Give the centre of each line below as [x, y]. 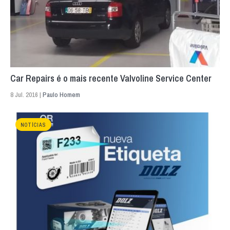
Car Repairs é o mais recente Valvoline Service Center [111, 78]
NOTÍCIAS [33, 125]
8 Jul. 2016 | [26, 94]
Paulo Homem [61, 94]
